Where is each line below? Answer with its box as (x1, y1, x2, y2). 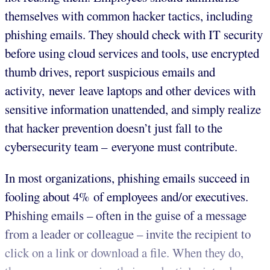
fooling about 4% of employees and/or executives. (5, 188, 248, 206)
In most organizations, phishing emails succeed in (5, 169, 250, 187)
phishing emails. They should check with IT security (5, 26, 263, 43)
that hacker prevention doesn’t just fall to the (5, 119, 222, 137)
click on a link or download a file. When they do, (5, 244, 243, 262)
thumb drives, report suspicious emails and (5, 63, 215, 81)
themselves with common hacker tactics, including (5, 7, 253, 25)
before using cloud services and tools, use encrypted (5, 45, 259, 62)
